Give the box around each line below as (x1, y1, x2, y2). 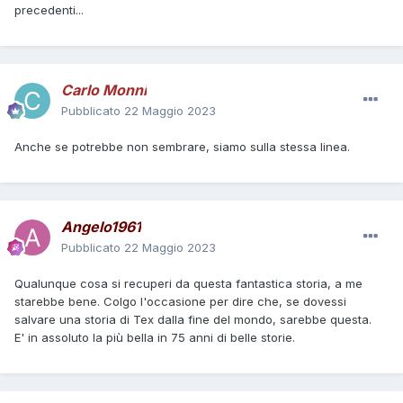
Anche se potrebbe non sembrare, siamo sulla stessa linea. (14, 139, 350, 155)
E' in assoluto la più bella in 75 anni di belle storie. (14, 330, 299, 345)
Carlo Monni (61, 81, 147, 100)
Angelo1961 (61, 218, 141, 237)
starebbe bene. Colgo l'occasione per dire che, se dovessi (14, 294, 346, 309)
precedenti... (14, 3, 84, 18)
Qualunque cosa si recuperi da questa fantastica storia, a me (14, 276, 363, 291)
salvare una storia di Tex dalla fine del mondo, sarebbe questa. (14, 312, 372, 327)
